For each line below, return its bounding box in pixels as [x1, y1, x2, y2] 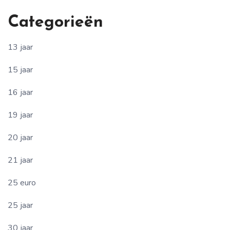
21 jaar [8, 154, 33, 166]
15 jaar [8, 64, 33, 75]
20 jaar [8, 131, 33, 143]
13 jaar [8, 41, 33, 53]
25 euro [8, 177, 36, 188]
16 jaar [8, 86, 33, 98]
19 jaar [8, 109, 33, 121]
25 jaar [8, 199, 33, 211]
